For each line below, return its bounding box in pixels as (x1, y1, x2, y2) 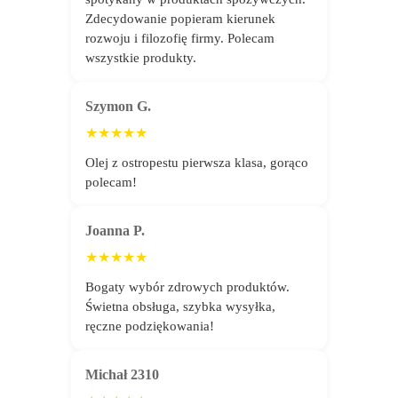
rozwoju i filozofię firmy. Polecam (85, 30, 275, 45)
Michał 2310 (85, 366, 160, 382)
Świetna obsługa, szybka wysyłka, (85, 298, 276, 314)
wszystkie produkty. (85, 50, 197, 65)
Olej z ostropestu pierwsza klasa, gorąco (85, 154, 309, 170)
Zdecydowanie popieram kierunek (85, 11, 276, 26)
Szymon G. (85, 99, 152, 114)
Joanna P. (85, 222, 146, 238)
